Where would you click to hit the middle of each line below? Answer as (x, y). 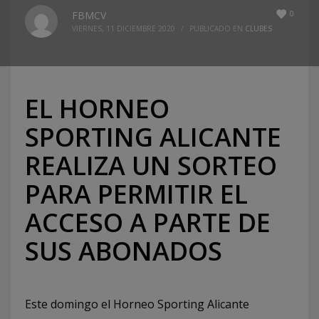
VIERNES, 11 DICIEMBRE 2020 (124, 29)
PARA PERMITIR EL (136, 194)
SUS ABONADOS (124, 251)
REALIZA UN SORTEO (151, 166)
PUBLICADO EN (217, 29)
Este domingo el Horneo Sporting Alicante (137, 304)
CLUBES (258, 29)
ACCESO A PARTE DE (148, 223)
